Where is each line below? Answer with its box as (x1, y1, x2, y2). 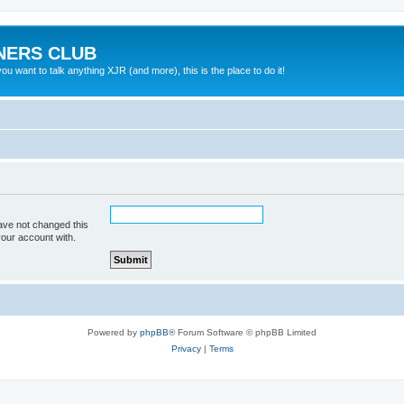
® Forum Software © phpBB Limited (169, 326, 317, 337)
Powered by (87, 326, 140, 337)
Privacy (170, 343, 201, 353)
